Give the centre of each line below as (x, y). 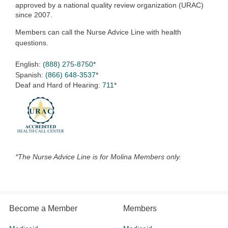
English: (29, 64)
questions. (34, 43)
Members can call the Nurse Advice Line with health (98, 32)
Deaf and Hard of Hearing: (59, 85)
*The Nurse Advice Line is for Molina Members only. (98, 157)
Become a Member (43, 209)
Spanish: (30, 75)
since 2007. (35, 15)
